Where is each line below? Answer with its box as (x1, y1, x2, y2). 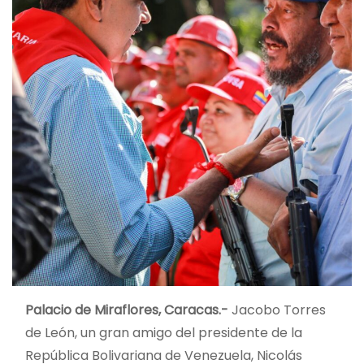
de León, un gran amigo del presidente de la (25, 323, 302, 342)
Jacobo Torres (228, 300, 326, 319)
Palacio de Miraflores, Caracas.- (25, 300, 228, 319)
